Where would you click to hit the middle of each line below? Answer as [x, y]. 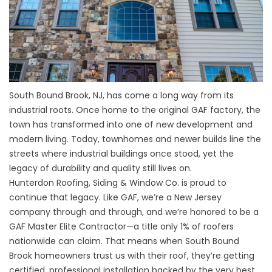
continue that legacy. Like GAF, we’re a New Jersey [115, 198]
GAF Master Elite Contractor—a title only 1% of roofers [121, 227]
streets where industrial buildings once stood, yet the [121, 154]
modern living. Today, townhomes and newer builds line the [135, 139]
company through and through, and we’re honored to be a [134, 212]
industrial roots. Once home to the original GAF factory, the [135, 110]
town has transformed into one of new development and [131, 125]
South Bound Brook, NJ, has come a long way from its [121, 96]
